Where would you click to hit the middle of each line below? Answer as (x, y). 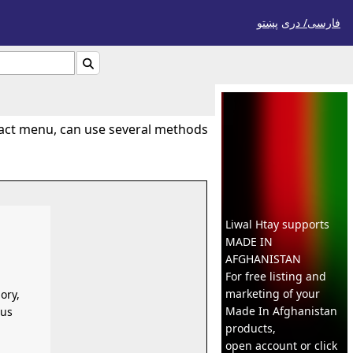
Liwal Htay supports (277, 224)
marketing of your (272, 294)
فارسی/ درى (311, 22)
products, (250, 328)
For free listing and (275, 276)
